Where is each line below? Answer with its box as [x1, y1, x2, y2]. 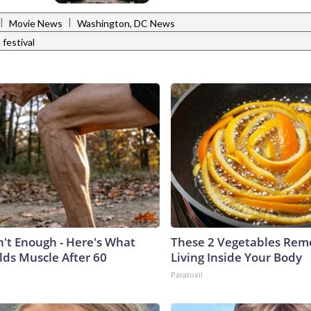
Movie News [9, 17, 62, 29]
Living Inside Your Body [171, 249, 302, 266]
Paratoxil [171, 269, 203, 280]
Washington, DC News [77, 17, 175, 29]
